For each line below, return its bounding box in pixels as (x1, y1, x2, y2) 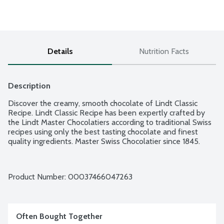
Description (8, 81, 50, 91)
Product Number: (8, 172, 68, 182)
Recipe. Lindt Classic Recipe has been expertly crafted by (8, 108, 205, 118)
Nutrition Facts (139, 46, 189, 56)
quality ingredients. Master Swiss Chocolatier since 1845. (8, 136, 200, 146)
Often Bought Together (16, 211, 102, 221)
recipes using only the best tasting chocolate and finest (8, 127, 198, 137)
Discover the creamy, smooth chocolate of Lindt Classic (8, 98, 197, 108)
